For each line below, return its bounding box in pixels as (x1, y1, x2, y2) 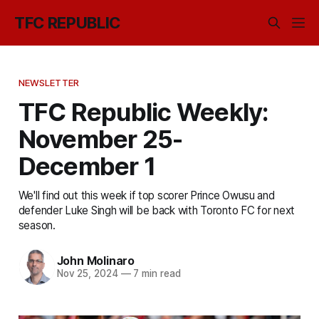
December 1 (18, 150, 156, 181)
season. (18, 218, 56, 232)
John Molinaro (56, 253, 135, 268)
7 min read (130, 268, 181, 280)
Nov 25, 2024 (56, 268, 118, 280)
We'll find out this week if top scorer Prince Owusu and (18, 188, 275, 202)
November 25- (18, 123, 183, 154)
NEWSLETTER (18, 76, 80, 88)
